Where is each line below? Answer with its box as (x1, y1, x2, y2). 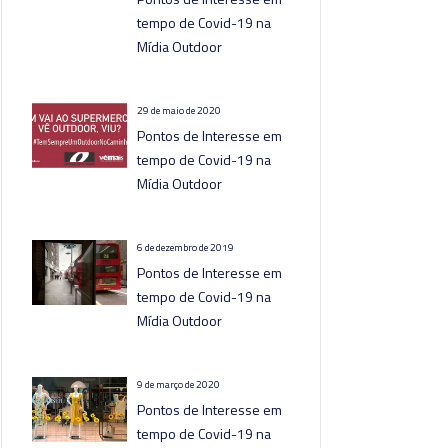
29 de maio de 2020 (137, 103, 222, 118)
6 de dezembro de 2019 (137, 240, 235, 255)
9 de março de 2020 (137, 377, 221, 392)
